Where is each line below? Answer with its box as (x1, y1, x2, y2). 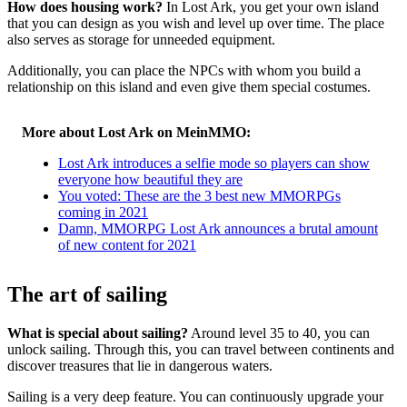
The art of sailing (7, 283, 167, 307)
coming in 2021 (58, 204, 148, 221)
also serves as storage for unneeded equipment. (7, 32, 275, 48)
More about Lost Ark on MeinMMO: (22, 124, 251, 141)
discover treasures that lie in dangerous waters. (7, 358, 273, 374)
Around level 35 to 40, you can (188, 325, 370, 342)
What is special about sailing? (7, 325, 188, 342)
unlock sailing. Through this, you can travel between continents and (7, 342, 394, 358)
